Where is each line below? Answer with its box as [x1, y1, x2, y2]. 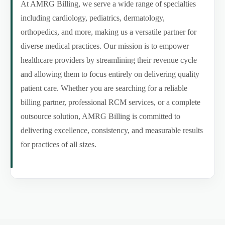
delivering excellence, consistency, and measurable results [21, 126, 203, 135]
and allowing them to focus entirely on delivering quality [21, 69, 199, 78]
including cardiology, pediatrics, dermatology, [21, 13, 165, 22]
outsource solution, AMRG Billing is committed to [21, 111, 180, 121]
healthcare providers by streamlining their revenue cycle [21, 55, 197, 64]
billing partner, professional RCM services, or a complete [21, 97, 200, 106]
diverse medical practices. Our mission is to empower [21, 41, 189, 50]
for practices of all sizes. [21, 140, 96, 149]
